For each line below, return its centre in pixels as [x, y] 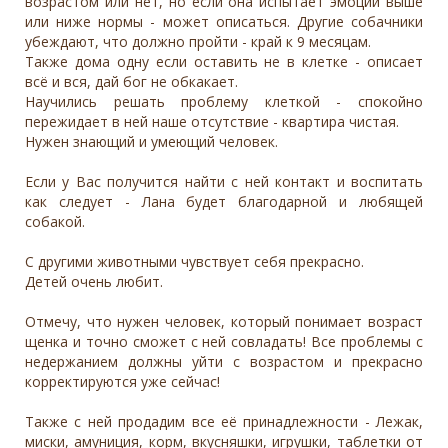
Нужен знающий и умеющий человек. [151, 141]
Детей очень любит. [94, 281]
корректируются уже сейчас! [122, 381]
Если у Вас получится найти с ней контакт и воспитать [224, 181]
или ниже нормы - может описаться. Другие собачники [224, 21]
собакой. [55, 221]
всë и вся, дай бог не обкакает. [131, 81]
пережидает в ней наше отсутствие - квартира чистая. [212, 121]
